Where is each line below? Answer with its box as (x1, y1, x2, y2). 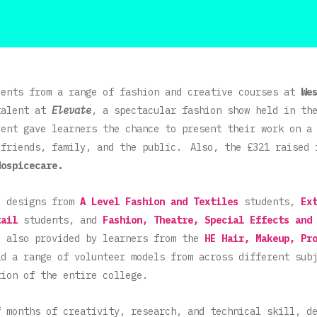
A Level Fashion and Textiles (80, 195, 238, 208)
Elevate (52, 103, 91, 117)
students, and (18, 213, 103, 226)
